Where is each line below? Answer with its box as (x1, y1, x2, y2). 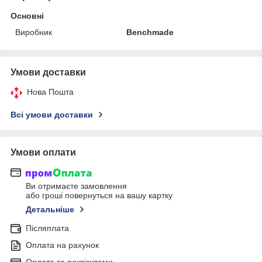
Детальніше (26, 205, 74, 215)
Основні (11, 11, 44, 20)
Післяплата (26, 223, 69, 233)
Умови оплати (11, 147, 76, 157)
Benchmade (126, 27, 174, 37)
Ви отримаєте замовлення (26, 181, 127, 191)
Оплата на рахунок (26, 240, 99, 250)
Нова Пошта (27, 87, 74, 96)
